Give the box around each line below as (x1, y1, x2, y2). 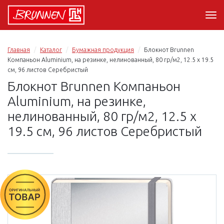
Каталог (40, 46, 62, 53)
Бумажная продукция (72, 46, 134, 53)
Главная (7, 46, 30, 53)
